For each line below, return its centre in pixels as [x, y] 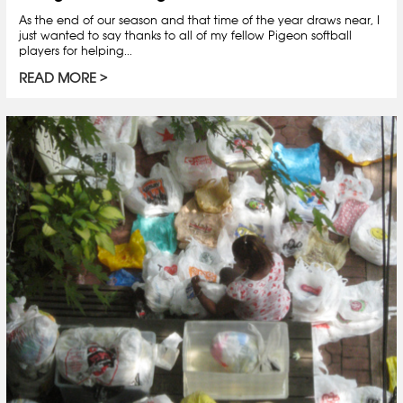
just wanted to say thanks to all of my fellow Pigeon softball [185, 36]
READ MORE [58, 78]
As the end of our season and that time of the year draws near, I [199, 20]
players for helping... [76, 51]
